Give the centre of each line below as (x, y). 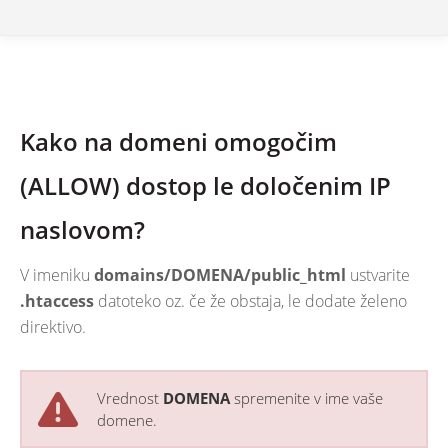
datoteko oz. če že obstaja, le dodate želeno (250, 300)
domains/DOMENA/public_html (220, 274)
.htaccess (57, 300)
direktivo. (53, 326)
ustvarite (378, 274)
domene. (127, 419)
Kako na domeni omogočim (178, 141)
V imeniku (57, 274)
